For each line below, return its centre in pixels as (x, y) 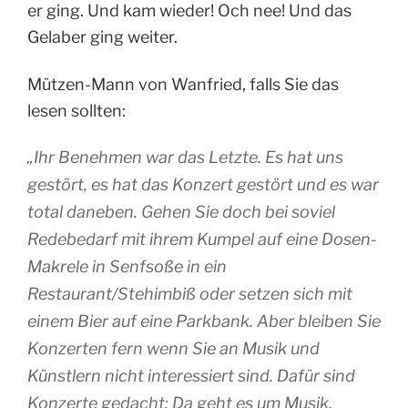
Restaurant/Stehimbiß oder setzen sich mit (190, 294)
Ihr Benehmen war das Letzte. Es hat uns (189, 158)
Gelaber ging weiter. (102, 37)
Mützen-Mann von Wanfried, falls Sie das (183, 84)
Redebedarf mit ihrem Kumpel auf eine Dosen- (202, 240)
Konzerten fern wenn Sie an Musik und (173, 349)
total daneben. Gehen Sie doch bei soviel (181, 212)
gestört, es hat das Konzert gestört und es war (203, 185)
